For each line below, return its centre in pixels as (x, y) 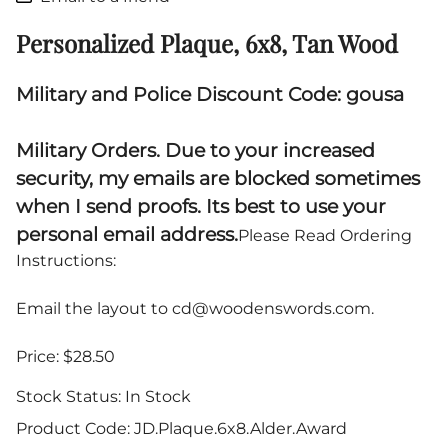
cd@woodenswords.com (271, 309)
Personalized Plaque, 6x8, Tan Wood (207, 43)
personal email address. (127, 235)
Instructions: (66, 261)
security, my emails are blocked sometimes (218, 179)
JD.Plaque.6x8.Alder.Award (240, 429)
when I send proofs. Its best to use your (201, 207)
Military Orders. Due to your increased (195, 151)
